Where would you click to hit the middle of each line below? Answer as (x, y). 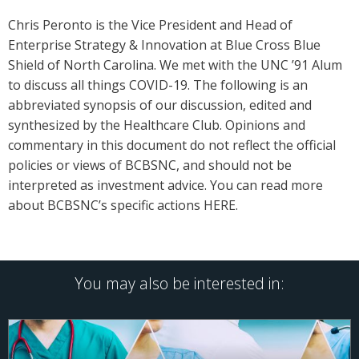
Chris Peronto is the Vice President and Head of (150, 25)
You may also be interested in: (179, 284)
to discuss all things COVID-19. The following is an (158, 85)
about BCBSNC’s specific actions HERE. (123, 206)
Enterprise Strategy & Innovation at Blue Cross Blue (164, 45)
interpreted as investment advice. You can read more (165, 186)
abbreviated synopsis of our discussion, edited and (160, 105)
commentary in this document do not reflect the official (172, 145)
